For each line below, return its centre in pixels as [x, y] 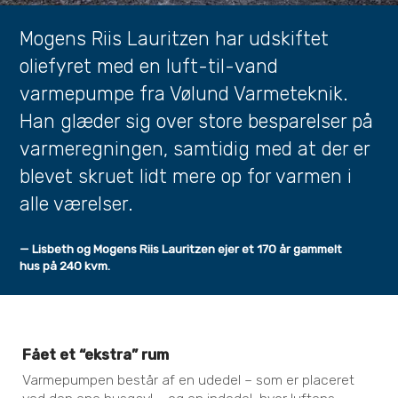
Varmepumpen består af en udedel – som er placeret [189, 379]
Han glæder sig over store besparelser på [197, 122]
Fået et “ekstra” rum [96, 354]
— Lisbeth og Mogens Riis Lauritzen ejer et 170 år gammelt [181, 249]
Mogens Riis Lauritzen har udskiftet [175, 39]
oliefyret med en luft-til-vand [149, 67]
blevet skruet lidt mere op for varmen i [186, 177]
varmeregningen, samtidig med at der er [195, 149]
